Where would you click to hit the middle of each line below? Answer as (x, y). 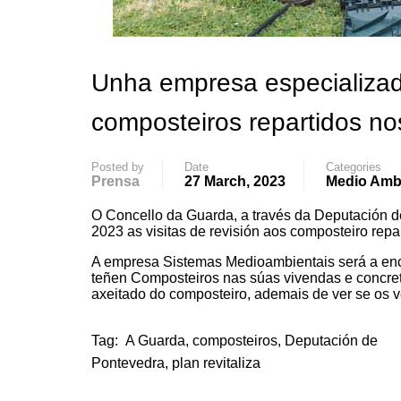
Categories (354, 167)
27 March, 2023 (235, 181)
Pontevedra (128, 363)
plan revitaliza (216, 363)
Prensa (115, 181)
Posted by (118, 167)
